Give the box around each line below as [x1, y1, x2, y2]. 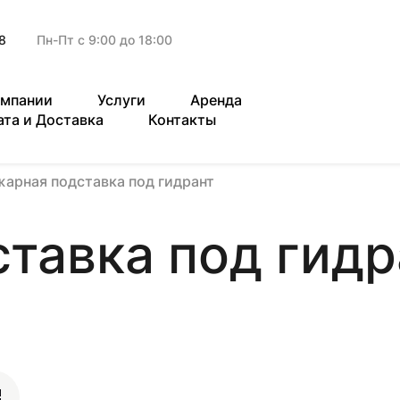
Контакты [148, 111, 216, 129]
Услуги [97, 91, 146, 109]
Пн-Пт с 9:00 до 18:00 [37, 32, 172, 47]
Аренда [190, 91, 242, 109]
